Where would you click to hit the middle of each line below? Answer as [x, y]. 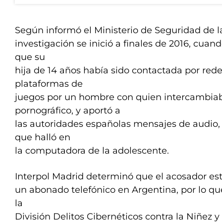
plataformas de [49, 84]
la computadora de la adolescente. [92, 151]
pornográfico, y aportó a [68, 111]
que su [30, 57]
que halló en [43, 137]
